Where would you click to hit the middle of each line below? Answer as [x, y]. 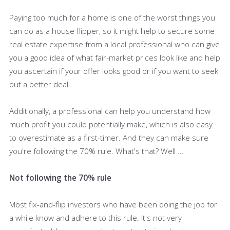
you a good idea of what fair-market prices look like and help [115, 57]
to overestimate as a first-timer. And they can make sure [109, 137]
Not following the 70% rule [60, 177]
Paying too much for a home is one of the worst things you [112, 17]
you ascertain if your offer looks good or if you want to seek [114, 71]
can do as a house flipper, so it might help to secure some [112, 31]
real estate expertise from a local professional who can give [114, 44]
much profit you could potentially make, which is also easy [111, 124]
